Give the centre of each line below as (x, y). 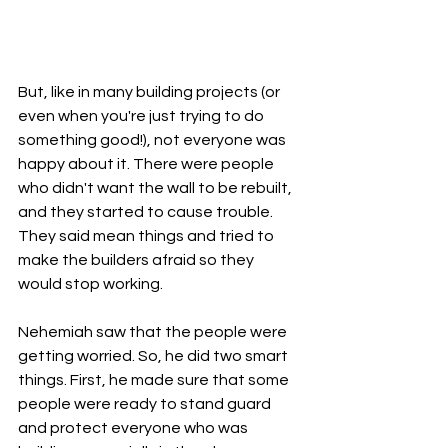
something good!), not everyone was (153, 139)
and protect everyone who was (134, 427)
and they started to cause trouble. (147, 211)
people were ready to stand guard (146, 403)
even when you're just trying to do (142, 115)
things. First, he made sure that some (155, 379)
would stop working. (90, 283)
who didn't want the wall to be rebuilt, (156, 187)
